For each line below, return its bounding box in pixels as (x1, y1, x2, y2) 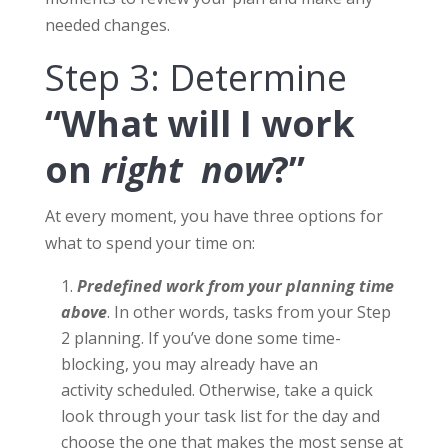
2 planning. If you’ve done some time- (60, 327, 341, 350)
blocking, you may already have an (60, 353, 318, 376)
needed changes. (44, 14, 170, 37)
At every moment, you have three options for (44, 205, 383, 228)
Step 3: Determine (44, 53, 347, 103)
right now (100, 145, 272, 195)
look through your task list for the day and (60, 405, 380, 428)
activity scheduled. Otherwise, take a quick (60, 379, 373, 402)
